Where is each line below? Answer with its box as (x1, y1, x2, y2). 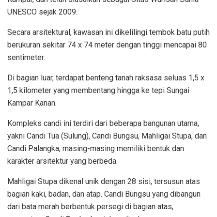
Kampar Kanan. (7, 98, 57, 108)
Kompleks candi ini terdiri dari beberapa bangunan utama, (7, 118, 199, 128)
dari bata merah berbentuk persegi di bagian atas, (7, 201, 173, 211)
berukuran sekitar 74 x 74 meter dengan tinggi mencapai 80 (7, 40, 207, 49)
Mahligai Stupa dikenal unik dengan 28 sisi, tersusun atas (7, 176, 200, 186)
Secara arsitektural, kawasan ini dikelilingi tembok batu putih (7, 27, 210, 37)
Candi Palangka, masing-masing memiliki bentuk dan (7, 143, 184, 153)
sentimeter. (7, 52, 45, 62)
